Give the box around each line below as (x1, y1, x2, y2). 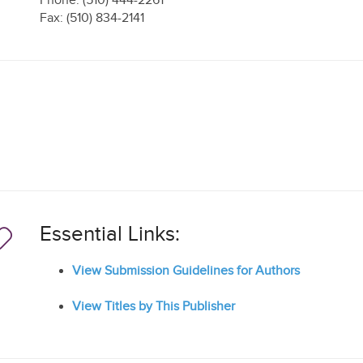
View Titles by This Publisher (72, 299, 235, 314)
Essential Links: (40, 222, 180, 247)
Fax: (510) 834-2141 (40, 11, 144, 26)
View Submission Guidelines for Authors (72, 263, 300, 279)
